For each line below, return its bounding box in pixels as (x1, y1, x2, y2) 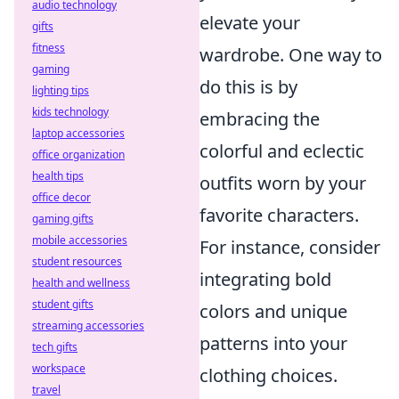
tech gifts (32, 339, 77, 354)
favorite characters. (199, 203, 359, 227)
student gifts (32, 297, 94, 312)
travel (32, 382, 61, 397)
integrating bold (199, 267, 331, 291)
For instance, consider (199, 235, 380, 259)
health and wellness (32, 275, 130, 290)
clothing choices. (199, 363, 338, 387)
